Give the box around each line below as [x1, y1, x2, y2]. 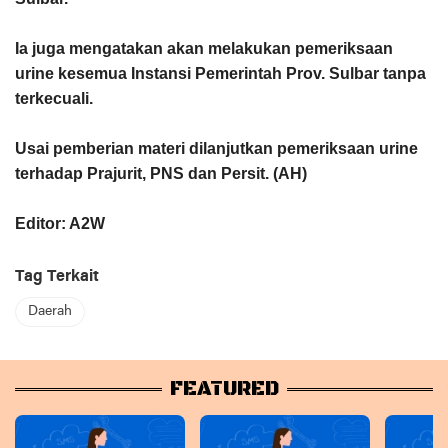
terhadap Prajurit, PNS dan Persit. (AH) [15, 165, 307, 183]
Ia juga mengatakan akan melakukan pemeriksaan [15, 40, 393, 58]
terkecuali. [15, 90, 93, 108]
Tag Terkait [15, 269, 99, 286]
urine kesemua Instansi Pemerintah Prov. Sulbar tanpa [15, 65, 426, 83]
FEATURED [169, 377, 279, 403]
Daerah [28, 304, 72, 320]
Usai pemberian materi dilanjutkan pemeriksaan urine [15, 140, 418, 158]
